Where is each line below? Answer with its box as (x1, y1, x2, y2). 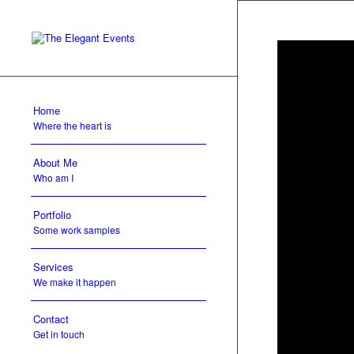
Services (33, 259, 73, 274)
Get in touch (33, 327, 85, 341)
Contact (33, 311, 69, 326)
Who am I (33, 171, 73, 184)
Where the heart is (33, 119, 111, 132)
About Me (33, 155, 77, 170)
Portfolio (33, 207, 71, 222)
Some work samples (33, 223, 120, 236)
